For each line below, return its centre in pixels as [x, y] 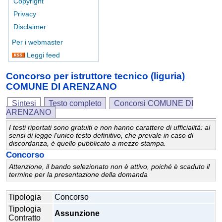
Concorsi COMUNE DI [154, 104]
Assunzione [77, 214]
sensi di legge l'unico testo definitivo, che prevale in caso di [101, 136]
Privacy [25, 14]
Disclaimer [30, 27]
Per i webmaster [37, 42]
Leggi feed [42, 55]
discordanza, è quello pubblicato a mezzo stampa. [87, 143]
